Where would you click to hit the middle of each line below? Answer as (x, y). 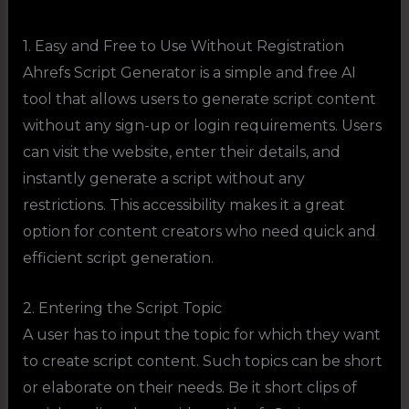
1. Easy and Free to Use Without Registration (183, 46)
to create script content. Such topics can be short (202, 361)
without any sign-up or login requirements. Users (202, 125)
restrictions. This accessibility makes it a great (184, 204)
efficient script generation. (118, 257)
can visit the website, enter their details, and (181, 152)
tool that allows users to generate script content (199, 99)
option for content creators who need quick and (199, 231)
